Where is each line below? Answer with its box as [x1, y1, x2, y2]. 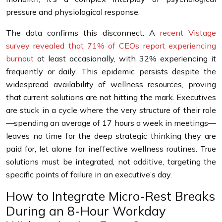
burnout [6, 54, 34, 63]
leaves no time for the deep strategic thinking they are [6, 131, 216, 141]
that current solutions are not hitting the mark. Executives [6, 92, 216, 102]
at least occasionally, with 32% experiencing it [34, 54, 216, 63]
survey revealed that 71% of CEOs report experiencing [6, 41, 216, 51]
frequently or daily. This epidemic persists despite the [6, 66, 216, 76]
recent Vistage [160, 28, 217, 38]
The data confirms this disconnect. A [6, 28, 160, 38]
